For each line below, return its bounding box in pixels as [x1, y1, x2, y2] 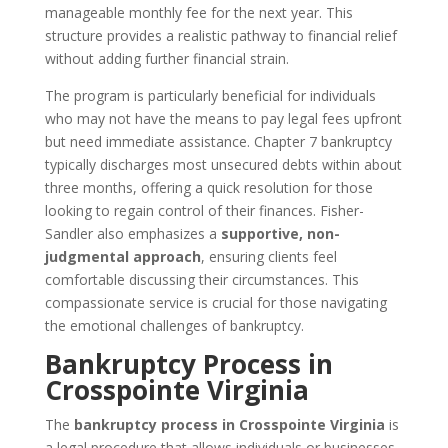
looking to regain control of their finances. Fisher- [44, 201, 364, 220]
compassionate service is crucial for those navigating [44, 293, 387, 312]
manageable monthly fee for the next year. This [44, 3, 353, 22]
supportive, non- [220, 224, 340, 243]
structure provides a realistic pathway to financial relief [44, 26, 397, 45]
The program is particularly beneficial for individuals [44, 86, 376, 105]
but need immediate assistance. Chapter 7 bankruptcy [44, 132, 392, 151]
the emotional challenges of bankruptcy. [44, 316, 304, 335]
